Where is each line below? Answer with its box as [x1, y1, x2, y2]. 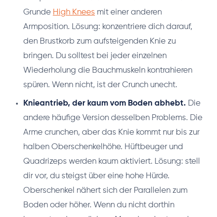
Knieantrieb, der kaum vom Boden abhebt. [23, 99, 186, 108]
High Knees [53, 8, 95, 16]
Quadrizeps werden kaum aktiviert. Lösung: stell [23, 157, 200, 166]
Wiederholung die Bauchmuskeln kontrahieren [23, 66, 192, 75]
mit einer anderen [95, 8, 162, 16]
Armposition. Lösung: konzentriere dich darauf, [23, 22, 192, 31]
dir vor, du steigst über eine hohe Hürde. [23, 171, 170, 180]
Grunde [23, 8, 53, 16]
